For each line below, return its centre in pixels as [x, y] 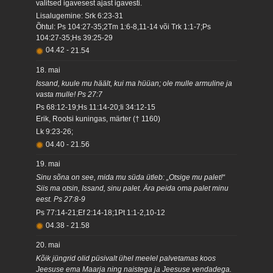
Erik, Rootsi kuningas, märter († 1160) [98, 119]
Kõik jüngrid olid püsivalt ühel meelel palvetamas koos [126, 258]
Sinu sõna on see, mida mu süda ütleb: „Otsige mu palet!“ [131, 177]
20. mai [48, 245]
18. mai [48, 70]
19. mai [48, 164]
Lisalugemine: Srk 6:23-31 [80, 16]
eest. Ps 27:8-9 [61, 199]
